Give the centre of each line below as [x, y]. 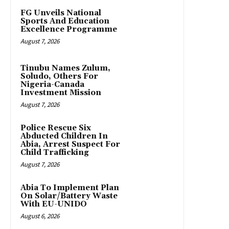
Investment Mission [61, 93]
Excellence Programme [69, 30]
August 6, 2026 [40, 216]
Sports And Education [65, 21]
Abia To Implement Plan [70, 188]
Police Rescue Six [56, 128]
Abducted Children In [64, 136]
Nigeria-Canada [52, 85]
